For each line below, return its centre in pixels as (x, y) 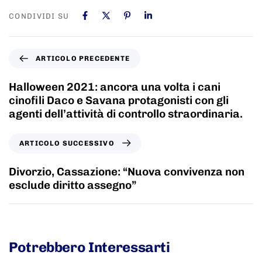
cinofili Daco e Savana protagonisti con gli (119, 100)
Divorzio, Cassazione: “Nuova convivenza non (127, 171)
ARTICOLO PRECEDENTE (83, 58)
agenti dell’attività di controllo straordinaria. (126, 113)
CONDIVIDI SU (39, 16)
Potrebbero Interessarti (89, 247)
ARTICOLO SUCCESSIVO (67, 143)
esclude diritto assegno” (73, 185)
